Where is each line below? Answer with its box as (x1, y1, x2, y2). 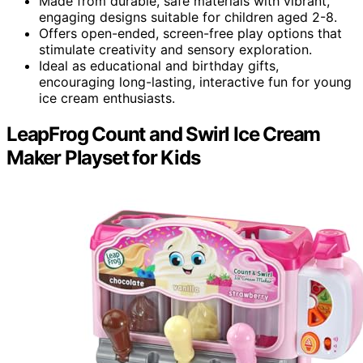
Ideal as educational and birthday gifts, (39, 57, 279, 74)
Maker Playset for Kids (6, 145, 200, 169)
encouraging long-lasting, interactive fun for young (39, 73, 352, 90)
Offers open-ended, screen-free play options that (39, 24, 342, 41)
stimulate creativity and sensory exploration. (39, 41, 312, 58)
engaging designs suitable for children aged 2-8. (39, 8, 337, 25)
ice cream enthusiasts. (39, 89, 175, 106)
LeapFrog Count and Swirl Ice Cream (6, 122, 321, 146)
